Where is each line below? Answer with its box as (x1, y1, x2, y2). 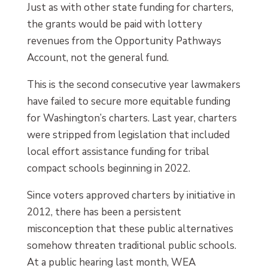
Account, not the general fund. (26, 51, 169, 65)
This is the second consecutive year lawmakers (26, 78, 240, 92)
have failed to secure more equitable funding (26, 95, 230, 109)
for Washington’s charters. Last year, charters (26, 111, 237, 126)
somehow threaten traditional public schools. (26, 239, 236, 253)
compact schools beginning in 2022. (26, 162, 190, 176)
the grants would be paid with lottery (26, 17, 202, 32)
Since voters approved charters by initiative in (26, 188, 235, 203)
